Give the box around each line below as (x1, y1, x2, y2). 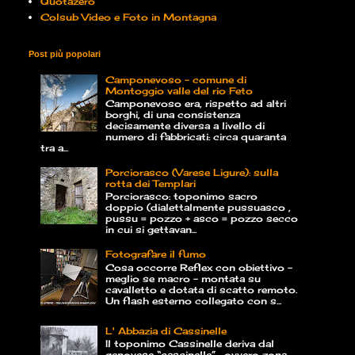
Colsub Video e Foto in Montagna (40, 11, 216, 24)
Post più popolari (29, 49, 101, 59)
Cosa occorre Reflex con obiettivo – (105, 261, 292, 273)
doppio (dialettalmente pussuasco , (105, 201, 291, 214)
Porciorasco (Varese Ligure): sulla (105, 166, 278, 178)
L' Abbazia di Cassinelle (105, 324, 227, 337)
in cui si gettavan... (105, 223, 197, 236)
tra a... (40, 142, 68, 155)
